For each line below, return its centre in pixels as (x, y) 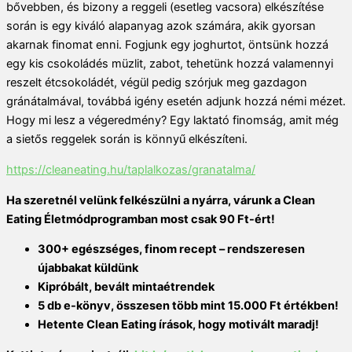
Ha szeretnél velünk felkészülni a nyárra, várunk (140, 200)
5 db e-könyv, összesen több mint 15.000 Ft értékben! (188, 306)
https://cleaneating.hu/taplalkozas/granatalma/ (131, 169)
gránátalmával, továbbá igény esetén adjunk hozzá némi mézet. (176, 102)
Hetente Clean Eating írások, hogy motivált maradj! (178, 325)
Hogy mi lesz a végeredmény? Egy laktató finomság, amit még (172, 121)
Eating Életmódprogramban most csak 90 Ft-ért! (141, 219)
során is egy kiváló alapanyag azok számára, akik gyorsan (161, 26)
